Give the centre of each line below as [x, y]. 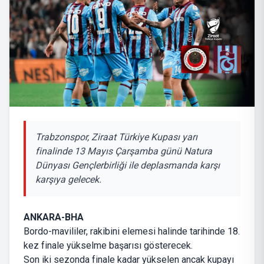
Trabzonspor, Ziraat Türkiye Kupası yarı [116, 137]
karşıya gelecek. [68, 179]
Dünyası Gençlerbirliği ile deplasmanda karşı [128, 165]
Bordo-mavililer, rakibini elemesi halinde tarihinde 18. [132, 231]
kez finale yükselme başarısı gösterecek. [108, 245]
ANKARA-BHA [54, 217]
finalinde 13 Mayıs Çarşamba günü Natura [124, 151]
